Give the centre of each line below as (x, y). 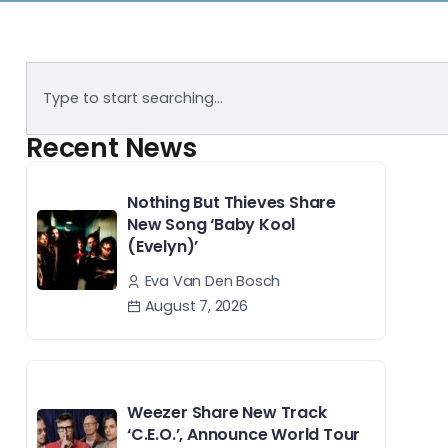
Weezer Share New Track (227, 412)
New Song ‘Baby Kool (211, 224)
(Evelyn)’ (163, 246)
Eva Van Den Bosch (212, 280)
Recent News (111, 147)
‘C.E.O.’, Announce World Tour (244, 434)
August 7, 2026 (194, 305)
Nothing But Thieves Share (232, 202)
